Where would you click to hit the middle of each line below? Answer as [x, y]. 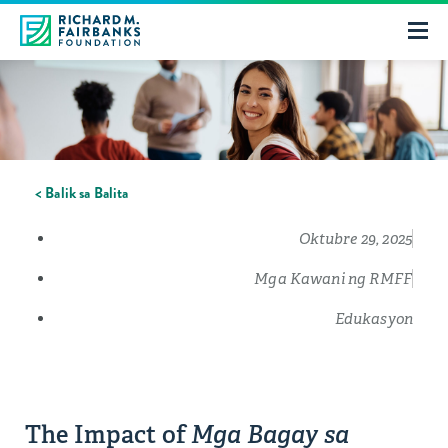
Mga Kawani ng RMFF [333, 278]
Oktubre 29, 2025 [355, 238]
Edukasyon [373, 318]
